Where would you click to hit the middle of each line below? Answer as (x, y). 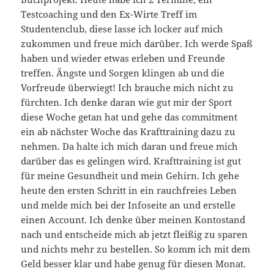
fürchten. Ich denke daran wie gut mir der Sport (127, 102)
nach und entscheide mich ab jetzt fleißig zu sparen (135, 235)
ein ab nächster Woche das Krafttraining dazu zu (128, 132)
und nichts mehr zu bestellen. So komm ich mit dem (136, 249)
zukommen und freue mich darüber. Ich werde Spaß (137, 44)
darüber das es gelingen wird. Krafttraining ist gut (131, 161)
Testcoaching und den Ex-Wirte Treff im (109, 14)
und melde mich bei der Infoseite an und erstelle (128, 205)
